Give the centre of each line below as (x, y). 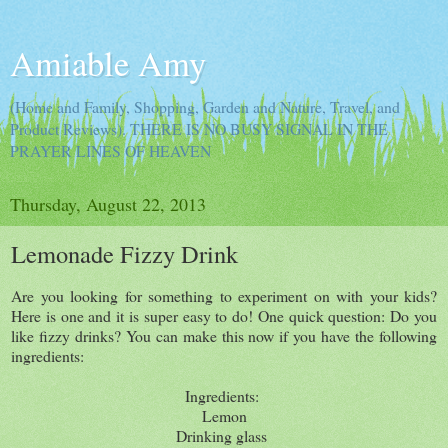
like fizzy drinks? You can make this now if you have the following (224, 335)
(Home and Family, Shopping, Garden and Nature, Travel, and (205, 106)
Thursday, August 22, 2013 (108, 204)
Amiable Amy (108, 63)
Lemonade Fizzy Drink (124, 253)
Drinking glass (224, 435)
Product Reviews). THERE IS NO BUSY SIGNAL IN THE (199, 128)
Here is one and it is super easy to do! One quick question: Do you (224, 315)
